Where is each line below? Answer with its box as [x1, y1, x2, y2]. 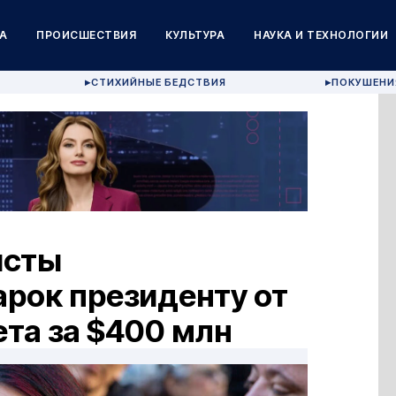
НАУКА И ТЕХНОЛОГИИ [254, 28, 389, 42]
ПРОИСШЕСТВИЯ [36, 28, 137, 42]
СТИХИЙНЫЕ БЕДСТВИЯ [91, 76, 227, 88]
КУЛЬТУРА [165, 28, 225, 42]
